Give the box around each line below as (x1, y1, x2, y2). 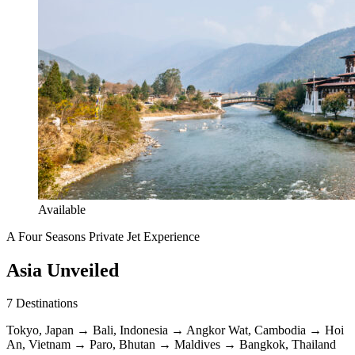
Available (38, 202, 86, 216)
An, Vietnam (6, 338, 71, 352)
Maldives (174, 338, 220, 352)
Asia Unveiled (6, 259, 119, 281)
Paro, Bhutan (90, 338, 155, 352)
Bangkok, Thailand (239, 338, 336, 352)
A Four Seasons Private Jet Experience (6, 229, 200, 243)
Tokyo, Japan (6, 323, 74, 338)
